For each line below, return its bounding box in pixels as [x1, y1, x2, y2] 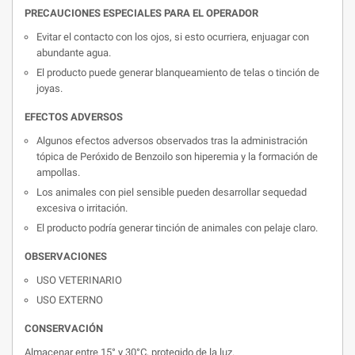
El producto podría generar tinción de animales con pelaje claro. [36, 222, 318, 234]
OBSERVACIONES [25, 250, 107, 262]
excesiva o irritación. [36, 202, 128, 214]
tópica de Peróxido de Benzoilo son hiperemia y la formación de [36, 151, 318, 162]
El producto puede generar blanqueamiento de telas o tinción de [36, 67, 319, 78]
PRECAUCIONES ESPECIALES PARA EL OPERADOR [25, 7, 258, 19]
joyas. [36, 82, 63, 94]
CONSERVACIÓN [25, 323, 103, 334]
